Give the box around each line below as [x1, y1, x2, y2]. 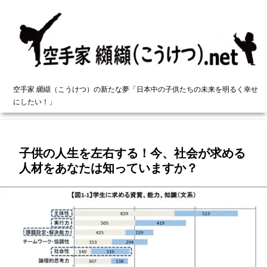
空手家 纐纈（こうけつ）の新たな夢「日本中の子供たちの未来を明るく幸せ [13, 85, 258, 94]
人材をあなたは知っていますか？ [19, 162, 198, 175]
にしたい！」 [13, 98, 56, 107]
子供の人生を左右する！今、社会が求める [19, 147, 246, 160]
